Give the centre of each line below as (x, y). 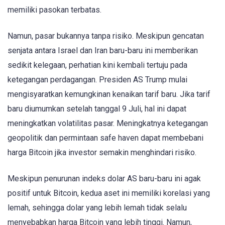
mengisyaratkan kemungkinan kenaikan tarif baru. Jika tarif (109, 94)
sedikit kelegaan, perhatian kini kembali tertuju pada (97, 65)
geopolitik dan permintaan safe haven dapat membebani (105, 138)
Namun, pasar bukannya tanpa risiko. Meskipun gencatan (106, 36)
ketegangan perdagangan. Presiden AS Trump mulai (97, 79)
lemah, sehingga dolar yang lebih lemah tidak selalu (97, 208)
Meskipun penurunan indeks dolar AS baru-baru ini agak (104, 179)
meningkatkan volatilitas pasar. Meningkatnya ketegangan (108, 123)
